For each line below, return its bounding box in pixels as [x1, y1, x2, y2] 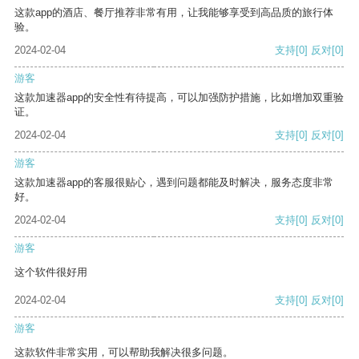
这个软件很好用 [14, 266, 87, 279]
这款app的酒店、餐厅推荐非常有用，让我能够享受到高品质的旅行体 [14, 6, 333, 19]
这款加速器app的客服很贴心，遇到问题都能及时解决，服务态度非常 [14, 176, 333, 189]
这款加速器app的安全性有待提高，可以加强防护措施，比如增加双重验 [14, 91, 344, 104]
